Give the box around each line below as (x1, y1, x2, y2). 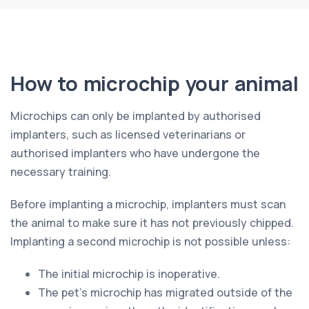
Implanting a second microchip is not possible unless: (10, 233, 290, 249)
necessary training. (10, 163, 111, 179)
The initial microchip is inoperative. (38, 266, 220, 281)
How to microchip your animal (10, 69, 299, 97)
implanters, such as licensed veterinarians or (10, 126, 246, 142)
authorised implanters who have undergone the (10, 145, 260, 161)
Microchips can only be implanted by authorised (10, 108, 261, 123)
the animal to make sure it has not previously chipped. (10, 215, 294, 230)
